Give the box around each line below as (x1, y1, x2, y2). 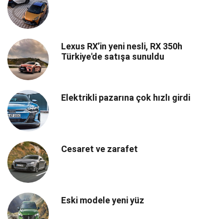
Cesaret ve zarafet (61, 144, 138, 154)
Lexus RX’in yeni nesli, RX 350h (61, 41, 182, 52)
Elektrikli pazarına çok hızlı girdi (61, 92, 190, 103)
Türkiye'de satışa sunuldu (61, 51, 164, 62)
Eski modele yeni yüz (61, 195, 144, 206)
